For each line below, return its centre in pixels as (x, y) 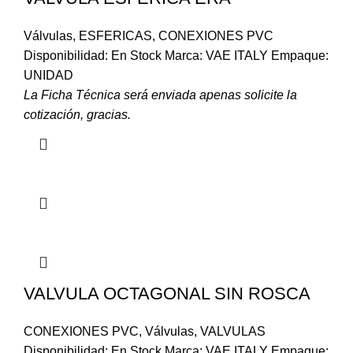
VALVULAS (233, 332)
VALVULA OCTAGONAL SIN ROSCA (167, 294)
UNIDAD (48, 76)
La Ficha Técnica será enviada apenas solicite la (160, 95)
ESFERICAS (115, 36)
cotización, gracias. (77, 115)
